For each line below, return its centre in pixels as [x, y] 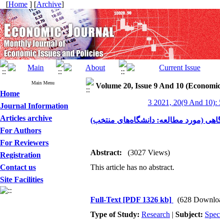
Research [156, 214]
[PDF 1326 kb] [147, 200]
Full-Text [107, 200]
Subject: [190, 214]
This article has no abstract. [132, 167]
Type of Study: [116, 214]
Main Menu [43, 83]
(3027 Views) [149, 152]
